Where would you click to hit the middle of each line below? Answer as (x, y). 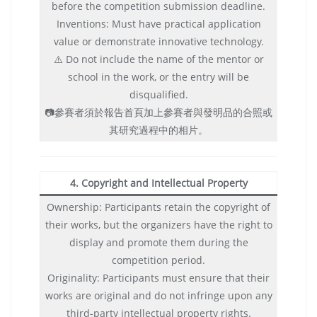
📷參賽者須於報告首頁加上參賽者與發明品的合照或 (158, 112)
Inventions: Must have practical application (158, 23)
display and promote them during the (158, 242)
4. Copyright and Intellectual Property (158, 183)
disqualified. (158, 94)
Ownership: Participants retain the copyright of (158, 207)
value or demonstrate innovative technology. (158, 41)
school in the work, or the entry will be (158, 76)
